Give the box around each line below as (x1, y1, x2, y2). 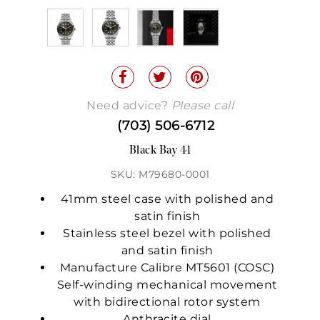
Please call (171, 99, 234, 113)
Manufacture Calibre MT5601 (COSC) (59, 261, 275, 275)
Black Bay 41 (129, 145, 191, 157)
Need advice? (86, 99, 171, 113)
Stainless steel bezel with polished (63, 226, 271, 241)
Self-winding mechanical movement (56, 278, 278, 292)
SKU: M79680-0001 (110, 168, 210, 181)
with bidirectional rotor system (74, 295, 261, 309)
